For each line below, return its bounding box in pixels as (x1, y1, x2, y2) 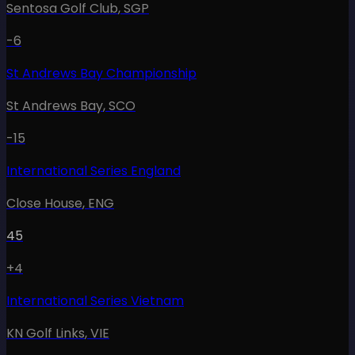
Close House (6, 194, 82, 213)
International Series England (6, 162, 181, 181)
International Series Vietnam (6, 292, 184, 311)
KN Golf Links (6, 324, 85, 343)
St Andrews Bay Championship (6, 64, 197, 83)
